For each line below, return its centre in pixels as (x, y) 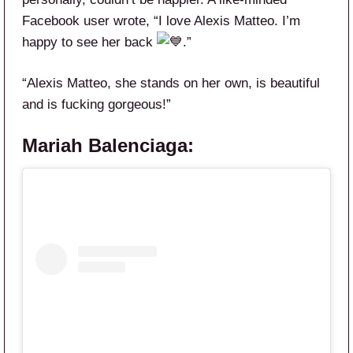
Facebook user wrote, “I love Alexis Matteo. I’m (161, 20)
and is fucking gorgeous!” (97, 104)
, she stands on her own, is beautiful (214, 83)
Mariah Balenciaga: (108, 145)
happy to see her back (89, 42)
